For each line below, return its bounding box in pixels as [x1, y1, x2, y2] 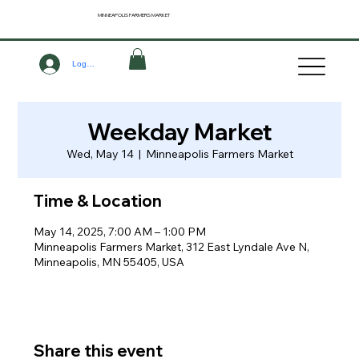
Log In [71, 59, 96, 68]
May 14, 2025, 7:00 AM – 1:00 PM [34, 224, 207, 239]
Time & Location [34, 190, 163, 211]
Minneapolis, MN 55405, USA [34, 254, 185, 269]
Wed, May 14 [66, 146, 134, 161]
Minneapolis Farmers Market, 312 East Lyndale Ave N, [34, 239, 310, 254]
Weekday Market [87, 117, 272, 146]
